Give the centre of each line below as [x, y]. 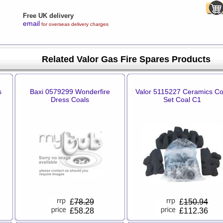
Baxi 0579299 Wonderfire [70, 92]
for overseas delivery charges [74, 24]
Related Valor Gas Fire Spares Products [126, 59]
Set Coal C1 [182, 100]
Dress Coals [70, 100]
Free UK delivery [48, 16]
